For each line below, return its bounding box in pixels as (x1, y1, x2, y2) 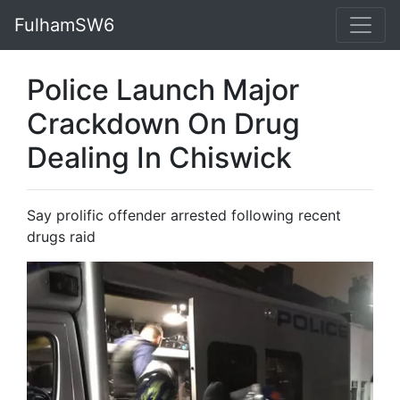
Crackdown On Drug (27, 106, 300, 141)
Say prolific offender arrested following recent (27, 206, 341, 224)
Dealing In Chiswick (27, 140, 292, 175)
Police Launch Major (27, 72, 299, 107)
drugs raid (27, 228, 96, 246)
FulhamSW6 (14, 14, 114, 36)
